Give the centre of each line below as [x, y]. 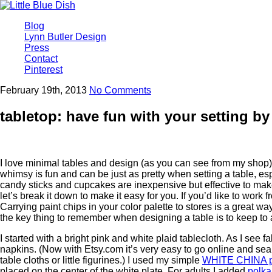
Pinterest [43, 70]
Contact [41, 59]
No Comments [120, 90]
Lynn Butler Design [65, 37]
